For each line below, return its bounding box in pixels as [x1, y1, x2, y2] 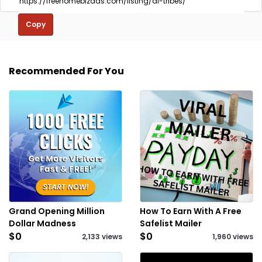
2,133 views [82, 232, 122, 242]
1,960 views [212, 232, 253, 242]
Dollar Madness [9, 218, 76, 229]
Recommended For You [9, 64, 124, 78]
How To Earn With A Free [140, 205, 242, 217]
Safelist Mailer [140, 218, 202, 229]
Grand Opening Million [9, 205, 105, 217]
